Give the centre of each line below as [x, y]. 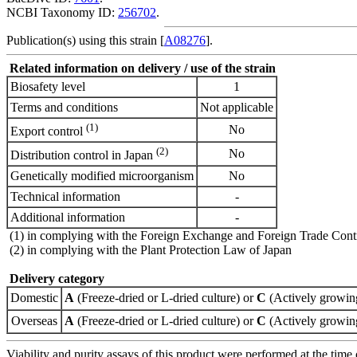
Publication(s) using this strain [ [85, 40]
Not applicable [237, 107]
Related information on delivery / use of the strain [143, 68]
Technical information [65, 196]
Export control [48, 131]
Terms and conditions [64, 107]
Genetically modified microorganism [102, 175]
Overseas [34, 320]
